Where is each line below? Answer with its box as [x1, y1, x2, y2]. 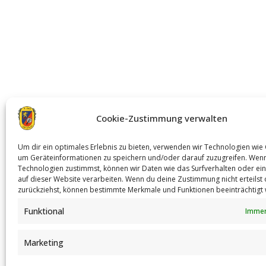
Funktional [24, 205, 64, 217]
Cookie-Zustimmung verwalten [96, 112, 228, 124]
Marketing [24, 237, 64, 248]
